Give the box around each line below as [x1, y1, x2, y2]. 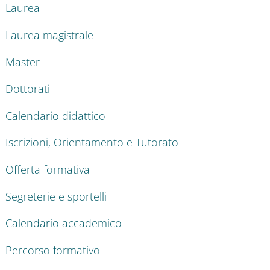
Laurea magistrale [5, 27, 93, 42]
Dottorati [5, 81, 50, 96]
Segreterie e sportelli [5, 189, 107, 204]
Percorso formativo [5, 242, 100, 257]
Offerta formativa [5, 162, 90, 177]
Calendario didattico [5, 108, 105, 123]
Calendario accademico [5, 216, 122, 231]
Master [5, 54, 40, 69]
